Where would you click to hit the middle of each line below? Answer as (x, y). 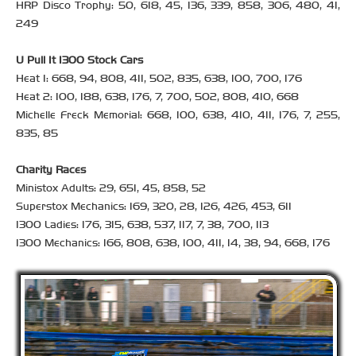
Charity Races (51, 170)
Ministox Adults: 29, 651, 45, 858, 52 (111, 188)
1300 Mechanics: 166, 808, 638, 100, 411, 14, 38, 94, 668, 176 (173, 243)
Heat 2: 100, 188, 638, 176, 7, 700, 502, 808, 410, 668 (157, 97)
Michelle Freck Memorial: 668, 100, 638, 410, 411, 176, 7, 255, (178, 115)
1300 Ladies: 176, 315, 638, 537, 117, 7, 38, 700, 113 (142, 225)
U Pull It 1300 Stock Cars (79, 60)
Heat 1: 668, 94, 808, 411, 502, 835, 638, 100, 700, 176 (159, 79)
